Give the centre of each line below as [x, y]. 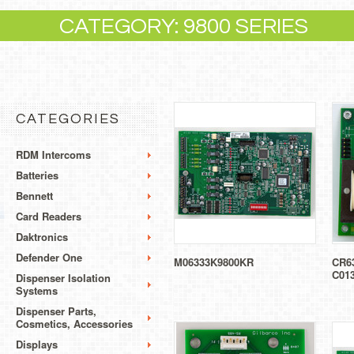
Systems [37, 290]
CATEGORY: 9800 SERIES [184, 26]
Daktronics [42, 236]
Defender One [49, 257]
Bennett [34, 195]
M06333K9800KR [214, 262]
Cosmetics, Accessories [74, 323]
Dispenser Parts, [56, 311]
